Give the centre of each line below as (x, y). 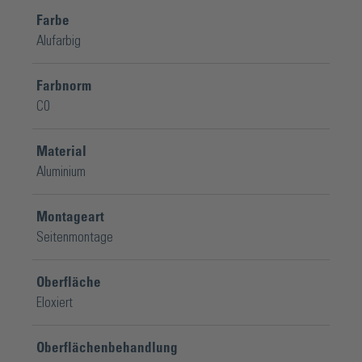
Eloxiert (55, 302)
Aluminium (61, 171)
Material (61, 151)
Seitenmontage (75, 237)
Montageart (70, 217)
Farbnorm (64, 86)
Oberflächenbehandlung (107, 347)
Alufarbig (59, 40)
